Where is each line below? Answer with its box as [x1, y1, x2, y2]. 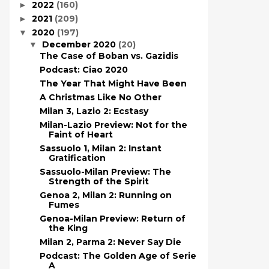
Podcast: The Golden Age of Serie [39, 250, 196, 261]
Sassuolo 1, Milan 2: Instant [39, 143, 162, 154]
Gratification [48, 153, 106, 163]
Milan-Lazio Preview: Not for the [39, 119, 187, 130]
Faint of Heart [48, 129, 113, 140]
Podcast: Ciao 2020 [39, 64, 128, 75]
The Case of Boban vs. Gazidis [39, 50, 178, 61]
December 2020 [41, 38, 118, 50]
